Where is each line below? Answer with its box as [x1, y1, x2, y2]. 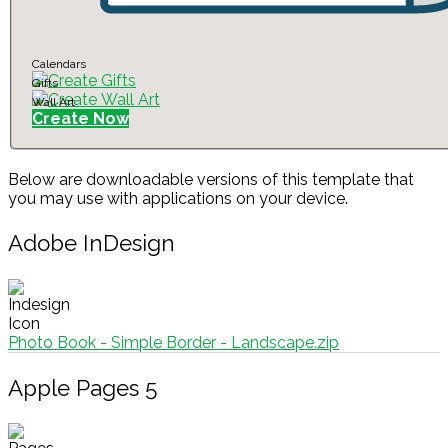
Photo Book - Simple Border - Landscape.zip [8, 332, 339, 352]
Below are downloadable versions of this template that [8, 169, 414, 189]
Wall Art [32, 94, 75, 109]
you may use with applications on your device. [8, 188, 348, 208]
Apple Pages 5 [8, 375, 157, 402]
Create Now [32, 108, 129, 128]
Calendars [32, 56, 86, 71]
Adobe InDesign [8, 230, 175, 257]
